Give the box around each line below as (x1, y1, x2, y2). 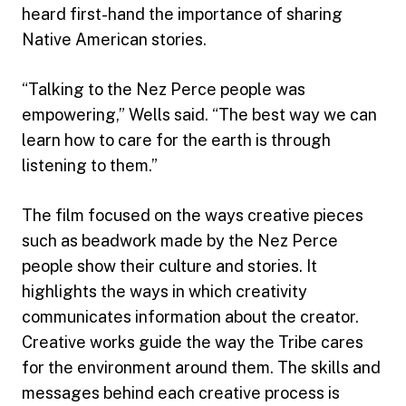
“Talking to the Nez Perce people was (22, 79, 305, 99)
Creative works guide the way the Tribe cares (22, 332, 363, 352)
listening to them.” (22, 155, 158, 175)
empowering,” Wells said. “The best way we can (22, 104, 377, 124)
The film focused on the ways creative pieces (22, 205, 363, 225)
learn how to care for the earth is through (22, 130, 331, 150)
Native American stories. (22, 29, 207, 49)
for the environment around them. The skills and (22, 357, 381, 377)
